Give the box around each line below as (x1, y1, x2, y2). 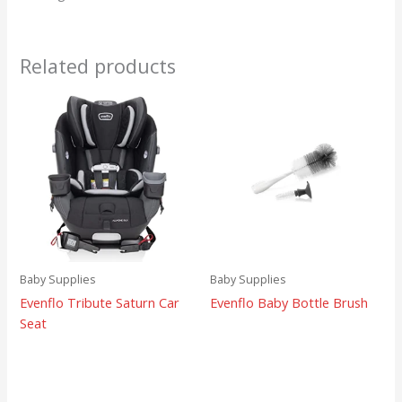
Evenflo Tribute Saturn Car (20, 293, 180, 311)
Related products (20, 53, 177, 80)
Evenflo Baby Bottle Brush (210, 293, 368, 311)
